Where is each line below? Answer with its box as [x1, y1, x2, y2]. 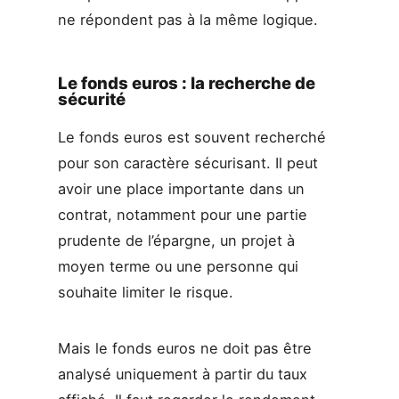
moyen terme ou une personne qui [57, 256, 298, 275]
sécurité [57, 88, 126, 109]
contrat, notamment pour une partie [57, 205, 307, 224]
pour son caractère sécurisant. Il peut [57, 153, 318, 172]
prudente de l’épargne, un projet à [57, 231, 295, 249]
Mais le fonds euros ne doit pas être [57, 339, 312, 358]
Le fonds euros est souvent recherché [57, 127, 326, 146]
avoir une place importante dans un [57, 179, 305, 198]
